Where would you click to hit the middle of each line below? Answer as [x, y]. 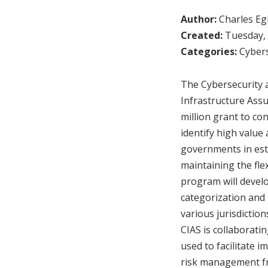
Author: [200, 19]
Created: [203, 35]
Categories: [210, 51]
